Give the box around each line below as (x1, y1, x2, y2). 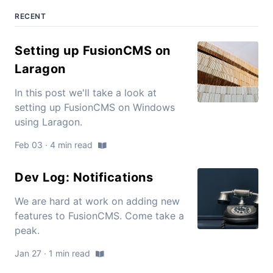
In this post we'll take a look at (15, 87, 157, 99)
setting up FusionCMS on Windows (15, 101, 175, 114)
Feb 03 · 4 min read (15, 140, 95, 151)
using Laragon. (15, 116, 82, 129)
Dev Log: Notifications (15, 170, 153, 185)
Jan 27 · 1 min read (15, 248, 93, 259)
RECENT (15, 12, 46, 21)
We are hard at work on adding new (15, 195, 180, 208)
